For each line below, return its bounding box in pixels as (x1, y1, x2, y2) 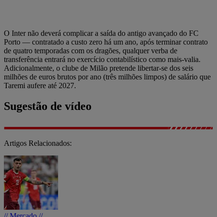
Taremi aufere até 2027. (4, 81, 76, 90)
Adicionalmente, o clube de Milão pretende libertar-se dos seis (4, 63, 193, 72)
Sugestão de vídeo (4, 99, 92, 112)
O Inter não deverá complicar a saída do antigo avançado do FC (4, 29, 199, 37)
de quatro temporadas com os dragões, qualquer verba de (4, 46, 177, 55)
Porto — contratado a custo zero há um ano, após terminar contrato (4, 37, 208, 46)
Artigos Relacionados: (4, 139, 72, 147)
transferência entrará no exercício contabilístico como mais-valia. (4, 55, 201, 63)
